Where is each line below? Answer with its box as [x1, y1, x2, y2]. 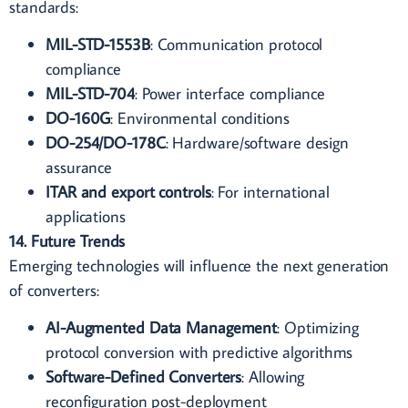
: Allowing [241, 366, 305, 388]
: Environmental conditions [110, 107, 290, 129]
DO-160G [46, 107, 111, 129]
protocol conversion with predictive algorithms [46, 342, 353, 363]
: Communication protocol [149, 34, 323, 56]
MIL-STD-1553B [46, 34, 150, 56]
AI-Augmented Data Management [46, 317, 278, 339]
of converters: [9, 280, 99, 301]
